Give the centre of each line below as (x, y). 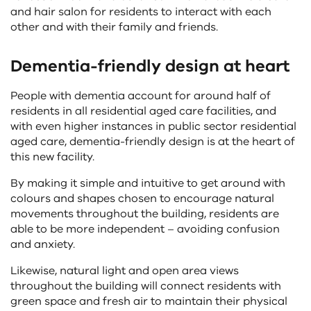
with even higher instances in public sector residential (153, 126)
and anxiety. (43, 244)
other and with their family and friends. (114, 27)
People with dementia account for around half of (141, 95)
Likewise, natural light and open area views (125, 270)
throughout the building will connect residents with (146, 286)
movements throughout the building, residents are (145, 213)
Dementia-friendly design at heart (150, 66)
